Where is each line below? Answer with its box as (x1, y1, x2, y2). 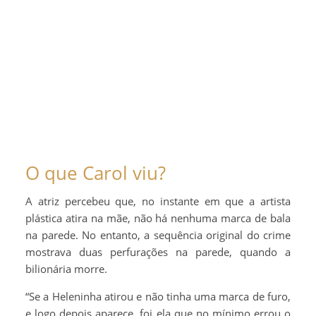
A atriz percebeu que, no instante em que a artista (25, 194, 291, 208)
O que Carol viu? (25, 160, 166, 186)
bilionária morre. (25, 262, 107, 276)
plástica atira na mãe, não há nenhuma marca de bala (25, 211, 291, 225)
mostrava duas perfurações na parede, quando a (25, 245, 291, 259)
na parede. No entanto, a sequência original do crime (25, 228, 291, 242)
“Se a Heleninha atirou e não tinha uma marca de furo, (25, 289, 291, 303)
